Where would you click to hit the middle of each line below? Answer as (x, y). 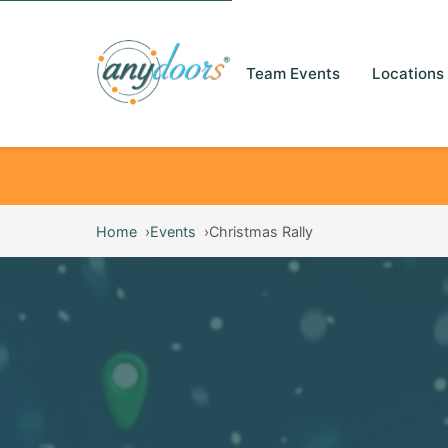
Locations (408, 73)
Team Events (293, 73)
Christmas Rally (261, 231)
